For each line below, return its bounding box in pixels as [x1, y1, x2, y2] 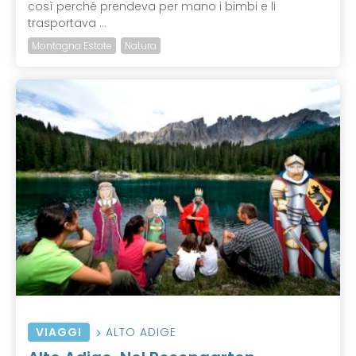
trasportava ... [28, 15, 106, 32]
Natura [125, 39, 157, 53]
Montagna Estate [32, 39, 112, 53]
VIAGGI [36, 324, 82, 341]
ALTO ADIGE [106, 324, 176, 341]
